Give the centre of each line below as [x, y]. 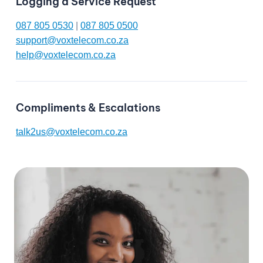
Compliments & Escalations [88, 107]
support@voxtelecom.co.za [72, 40]
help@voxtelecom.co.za [66, 55]
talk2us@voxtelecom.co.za [72, 131]
